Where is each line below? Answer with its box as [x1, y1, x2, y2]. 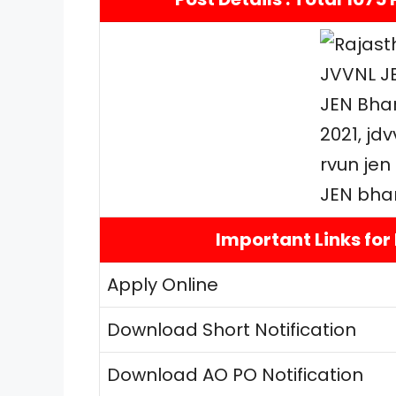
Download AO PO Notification [107, 362, 363, 387]
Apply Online [107, 271, 218, 297]
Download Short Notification [107, 316, 356, 342]
